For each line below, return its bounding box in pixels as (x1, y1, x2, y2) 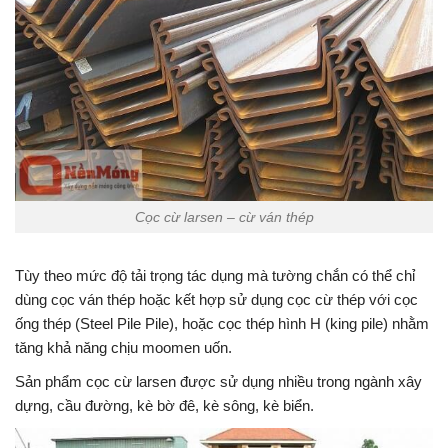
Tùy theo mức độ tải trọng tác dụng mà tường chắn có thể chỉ (15, 266, 415, 284)
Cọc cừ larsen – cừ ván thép (134, 209, 314, 225)
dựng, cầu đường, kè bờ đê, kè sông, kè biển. (15, 396, 314, 414)
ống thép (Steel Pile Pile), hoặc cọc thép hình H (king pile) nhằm (15, 314, 429, 332)
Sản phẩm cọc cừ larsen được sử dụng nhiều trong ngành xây (15, 372, 422, 390)
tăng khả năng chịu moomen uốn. (15, 338, 232, 356)
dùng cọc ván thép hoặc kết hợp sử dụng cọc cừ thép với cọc (15, 290, 418, 308)
